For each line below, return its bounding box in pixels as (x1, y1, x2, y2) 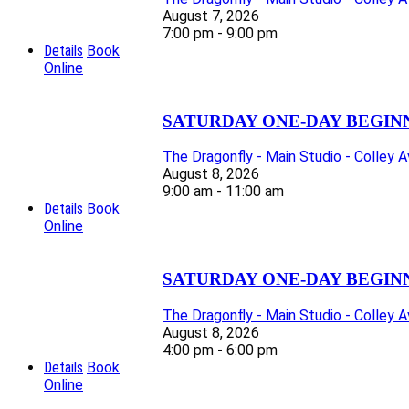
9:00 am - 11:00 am (163, 183, 284, 201)
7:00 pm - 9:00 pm (163, 25, 278, 43)
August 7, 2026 (163, 7, 259, 26)
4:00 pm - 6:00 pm (163, 341, 278, 359)
